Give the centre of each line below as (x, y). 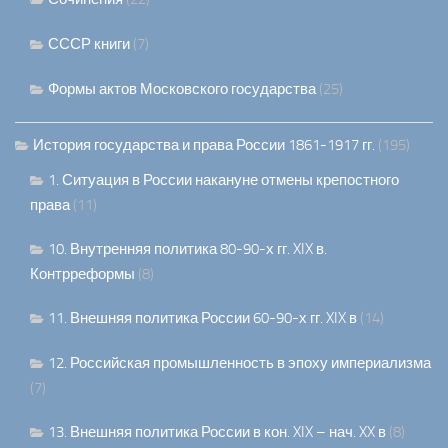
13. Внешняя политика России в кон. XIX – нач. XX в (217, 432)
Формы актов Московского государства (182, 89)
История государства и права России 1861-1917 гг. (204, 145)
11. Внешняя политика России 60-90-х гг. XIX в (202, 318)
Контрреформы (82, 274)
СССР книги (89, 44)
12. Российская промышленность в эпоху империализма (239, 363)
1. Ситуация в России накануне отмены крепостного (223, 180)
